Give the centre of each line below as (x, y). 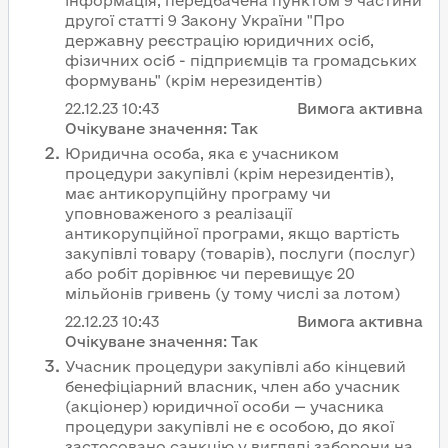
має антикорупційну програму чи (198, 193)
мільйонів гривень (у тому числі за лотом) (232, 293)
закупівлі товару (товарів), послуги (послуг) (240, 253)
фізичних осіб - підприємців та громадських (241, 60)
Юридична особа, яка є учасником (202, 153)
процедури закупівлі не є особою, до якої (229, 426)
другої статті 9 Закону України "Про (205, 20)
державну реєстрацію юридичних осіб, (219, 40)
